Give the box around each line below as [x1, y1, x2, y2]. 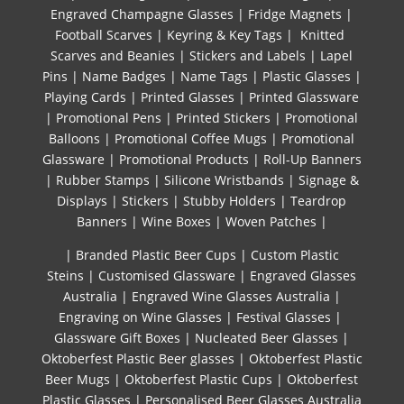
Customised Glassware [98, 266, 236, 284]
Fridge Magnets [248, 5, 343, 23]
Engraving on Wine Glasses [58, 308, 222, 326]
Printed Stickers [176, 108, 271, 126]
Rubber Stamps [55, 170, 150, 188]
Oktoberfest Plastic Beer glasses [41, 349, 234, 367]
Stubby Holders [183, 191, 277, 209]
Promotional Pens [56, 108, 162, 126]
